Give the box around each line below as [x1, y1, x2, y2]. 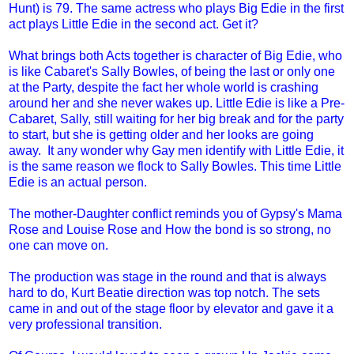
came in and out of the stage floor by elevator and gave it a [9, 301, 333, 315]
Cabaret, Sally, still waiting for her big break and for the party [9, 111, 344, 126]
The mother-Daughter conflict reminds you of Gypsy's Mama [9, 206, 342, 220]
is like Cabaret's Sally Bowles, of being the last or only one [9, 64, 335, 78]
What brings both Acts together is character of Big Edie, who [9, 48, 342, 62]
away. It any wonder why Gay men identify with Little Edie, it [9, 143, 344, 157]
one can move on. [9, 238, 108, 252]
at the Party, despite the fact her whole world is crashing [9, 80, 318, 94]
